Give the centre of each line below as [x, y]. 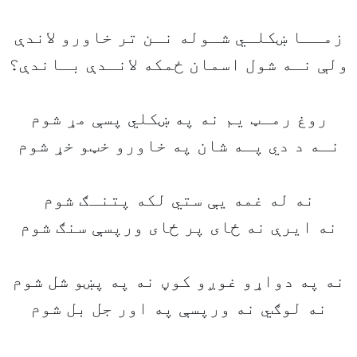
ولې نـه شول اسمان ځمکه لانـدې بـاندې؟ [178, 65]
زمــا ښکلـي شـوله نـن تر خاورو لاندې [178, 38]
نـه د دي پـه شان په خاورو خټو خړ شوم [178, 146]
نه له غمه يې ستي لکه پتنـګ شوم [178, 200]
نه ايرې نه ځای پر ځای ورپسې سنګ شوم [178, 228]
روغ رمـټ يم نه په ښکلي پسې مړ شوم [178, 119]
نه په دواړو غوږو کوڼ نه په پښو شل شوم [178, 282]
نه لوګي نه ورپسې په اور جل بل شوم [178, 309]
